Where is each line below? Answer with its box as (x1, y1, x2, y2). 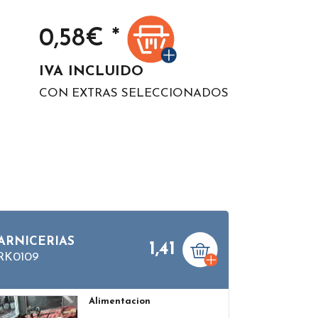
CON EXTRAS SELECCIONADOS (39, 87, 229, 99)
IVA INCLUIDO (39, 64, 143, 79)
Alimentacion (89, 296, 151, 306)
